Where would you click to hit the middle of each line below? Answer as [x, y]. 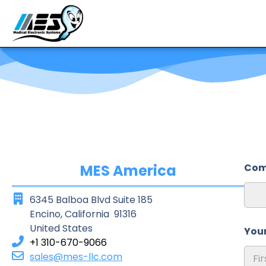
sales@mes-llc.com [76, 257]
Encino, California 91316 [83, 214]
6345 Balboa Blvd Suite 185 [91, 200]
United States [61, 228]
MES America [128, 171]
